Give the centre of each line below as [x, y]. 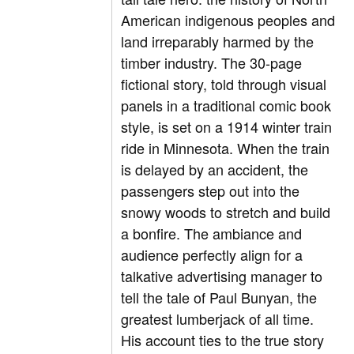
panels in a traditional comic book [226, 105]
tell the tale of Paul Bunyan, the [219, 298]
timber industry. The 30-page [212, 63]
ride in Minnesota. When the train [226, 148]
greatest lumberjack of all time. [218, 319]
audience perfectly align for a [212, 255]
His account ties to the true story [223, 340]
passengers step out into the [211, 191]
